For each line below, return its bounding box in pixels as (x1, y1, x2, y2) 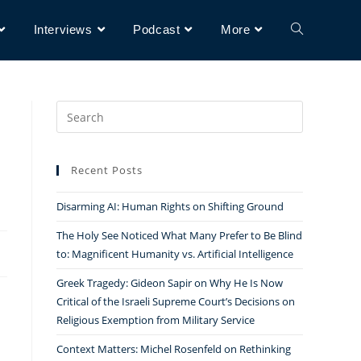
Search (56, 102, 93, 118)
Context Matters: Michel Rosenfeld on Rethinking (56, 342, 291, 356)
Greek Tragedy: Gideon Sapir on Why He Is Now (56, 276, 283, 290)
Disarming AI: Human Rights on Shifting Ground (56, 199, 284, 214)
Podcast (133, 23, 180, 36)
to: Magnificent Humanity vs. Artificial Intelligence (56, 247, 293, 261)
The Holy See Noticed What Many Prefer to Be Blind (56, 228, 302, 243)
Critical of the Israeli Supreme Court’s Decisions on (56, 294, 295, 309)
